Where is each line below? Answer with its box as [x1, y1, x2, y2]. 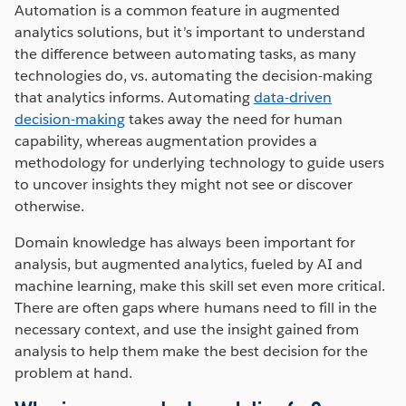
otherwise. [14, 196, 85, 216]
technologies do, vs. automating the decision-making [14, 65, 372, 85]
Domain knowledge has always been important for [14, 232, 355, 252]
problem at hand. [14, 362, 133, 382]
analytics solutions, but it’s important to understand [14, 22, 366, 42]
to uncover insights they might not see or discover [14, 174, 353, 194]
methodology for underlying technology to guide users [14, 152, 384, 172]
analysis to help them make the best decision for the [14, 341, 368, 361]
